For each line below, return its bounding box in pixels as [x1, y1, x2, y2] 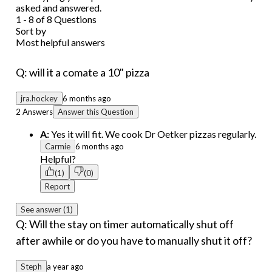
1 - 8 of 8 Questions [16, 13, 97, 25]
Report [45, 181, 70, 191]
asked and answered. [16, 1, 101, 13]
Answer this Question [58, 106, 134, 117]
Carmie [45, 141, 70, 151]
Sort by [16, 24, 46, 36]
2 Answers [16, 106, 53, 117]
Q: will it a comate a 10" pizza [16, 65, 149, 79]
